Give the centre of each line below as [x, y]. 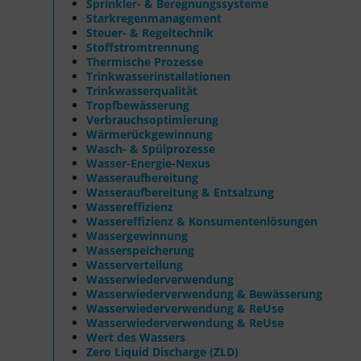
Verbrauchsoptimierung [152, 119]
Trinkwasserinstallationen [158, 76]
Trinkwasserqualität [142, 90]
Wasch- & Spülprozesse [151, 148]
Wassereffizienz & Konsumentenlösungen [202, 221]
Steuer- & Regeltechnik [150, 32]
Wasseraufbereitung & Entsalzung [180, 192]
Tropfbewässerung [138, 105]
